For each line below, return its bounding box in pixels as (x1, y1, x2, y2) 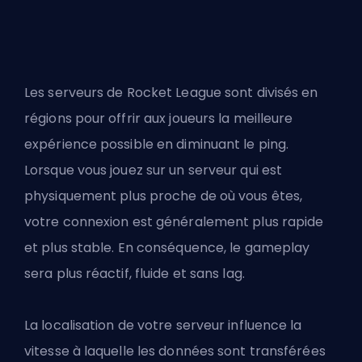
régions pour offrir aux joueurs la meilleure (24, 109, 293, 128)
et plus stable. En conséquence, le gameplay (24, 238, 310, 258)
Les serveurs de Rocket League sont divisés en (24, 83, 318, 103)
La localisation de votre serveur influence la (24, 316, 302, 335)
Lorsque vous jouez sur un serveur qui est (24, 161, 283, 180)
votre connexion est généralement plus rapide (24, 213, 324, 232)
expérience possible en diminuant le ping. (24, 135, 289, 154)
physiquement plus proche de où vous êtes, (24, 187, 303, 206)
